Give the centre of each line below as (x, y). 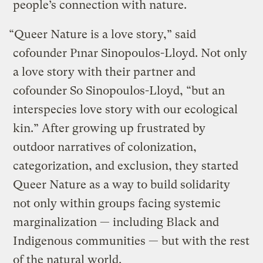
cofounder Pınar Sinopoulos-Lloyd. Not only (130, 53)
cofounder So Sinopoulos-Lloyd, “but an (119, 91)
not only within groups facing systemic (117, 204)
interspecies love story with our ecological (126, 110)
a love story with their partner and (104, 72)
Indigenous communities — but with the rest (131, 241)
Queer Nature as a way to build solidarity (122, 185)
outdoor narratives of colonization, (105, 147)
